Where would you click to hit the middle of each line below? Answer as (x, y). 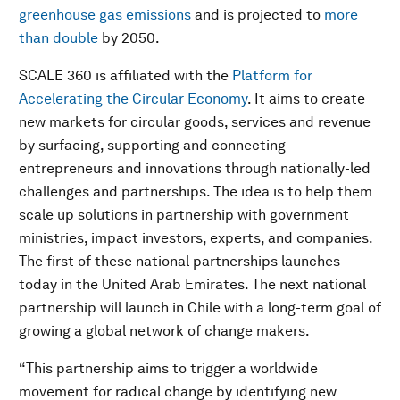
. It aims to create (306, 99)
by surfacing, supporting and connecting (152, 145)
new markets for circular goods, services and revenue (195, 122)
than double (58, 38)
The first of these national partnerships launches (179, 261)
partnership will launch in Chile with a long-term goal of (200, 308)
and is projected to (258, 15)
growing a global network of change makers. (164, 331)
